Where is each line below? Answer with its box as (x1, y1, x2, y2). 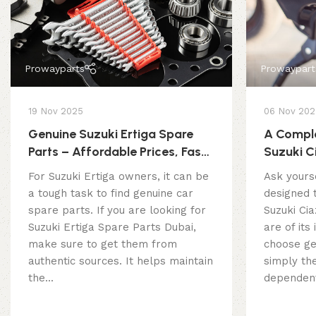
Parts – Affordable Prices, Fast (28, 144, 206, 160)
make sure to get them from (28, 238, 177, 251)
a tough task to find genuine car (28, 187, 193, 200)
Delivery (28, 162, 75, 178)
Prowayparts (25, 63, 85, 75)
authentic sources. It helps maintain (28, 255, 213, 268)
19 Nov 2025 (28, 106, 83, 117)
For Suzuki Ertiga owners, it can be (28, 170, 209, 183)
